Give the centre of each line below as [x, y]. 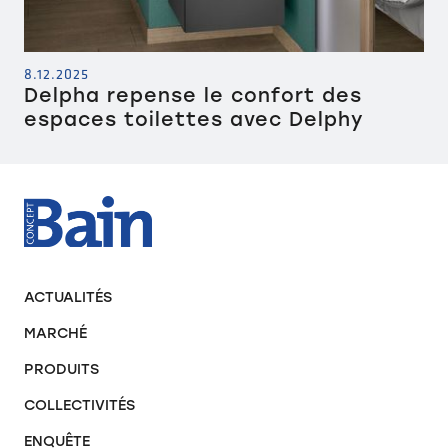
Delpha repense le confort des [193, 95]
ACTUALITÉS [68, 297]
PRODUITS [61, 369]
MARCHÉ [55, 333]
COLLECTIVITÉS [79, 405]
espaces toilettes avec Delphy [194, 119]
